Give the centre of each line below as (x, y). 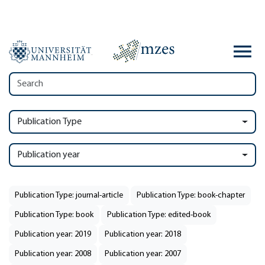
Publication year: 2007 (143, 254)
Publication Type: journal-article (69, 195)
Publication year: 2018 (143, 235)
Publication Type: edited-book (159, 215)
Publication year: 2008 (53, 254)
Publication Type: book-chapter (191, 195)
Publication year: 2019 (53, 235)
